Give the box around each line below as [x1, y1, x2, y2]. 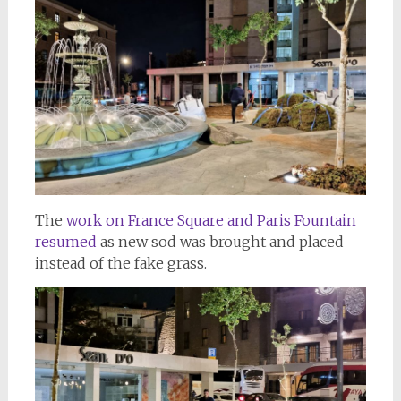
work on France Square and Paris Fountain [65, 211, 356, 230]
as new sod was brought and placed [96, 233, 344, 252]
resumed [34, 233, 97, 252]
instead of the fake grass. [34, 254, 207, 273]
